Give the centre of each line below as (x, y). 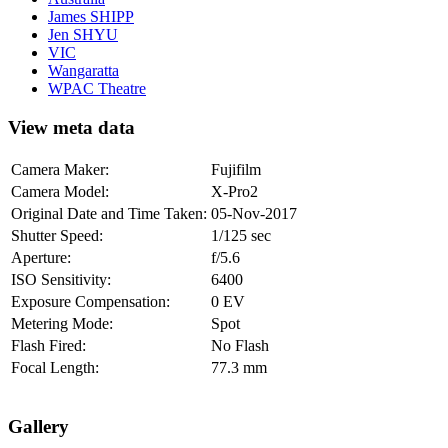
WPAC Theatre (97, 89)
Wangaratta (83, 71)
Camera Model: (60, 191)
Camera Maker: (60, 169)
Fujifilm (236, 169)
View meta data (71, 127)
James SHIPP (91, 17)
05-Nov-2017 (254, 213)
